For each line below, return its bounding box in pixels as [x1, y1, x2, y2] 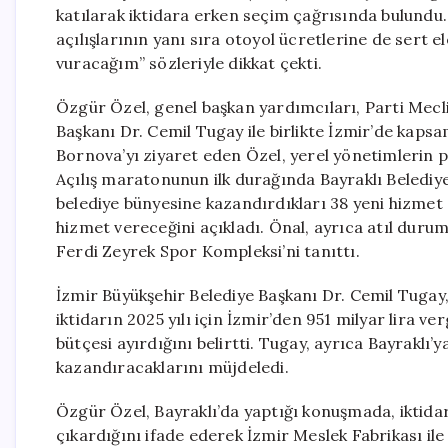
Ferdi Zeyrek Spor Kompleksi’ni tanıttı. [56, 241, 360, 261]
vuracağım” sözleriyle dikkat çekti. [56, 53, 322, 73]
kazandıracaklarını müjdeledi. [56, 357, 289, 377]
